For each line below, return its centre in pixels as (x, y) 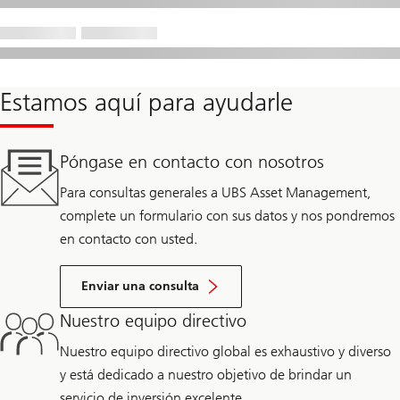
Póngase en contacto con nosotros (192, 162)
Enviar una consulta (141, 287)
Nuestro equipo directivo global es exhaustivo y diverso (226, 352)
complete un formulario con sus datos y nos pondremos (228, 216)
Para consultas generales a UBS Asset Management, (216, 193)
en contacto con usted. (129, 239)
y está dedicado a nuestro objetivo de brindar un (206, 375)
